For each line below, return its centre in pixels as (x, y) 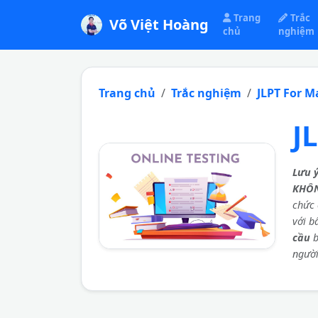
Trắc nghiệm (206, 93)
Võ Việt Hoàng (159, 24)
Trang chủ (127, 93)
